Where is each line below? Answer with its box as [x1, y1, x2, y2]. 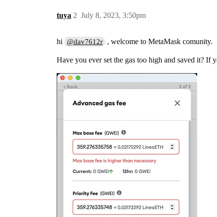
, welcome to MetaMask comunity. [105, 37, 213, 46]
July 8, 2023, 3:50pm [81, 11, 146, 19]
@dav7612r [67, 38, 103, 46]
